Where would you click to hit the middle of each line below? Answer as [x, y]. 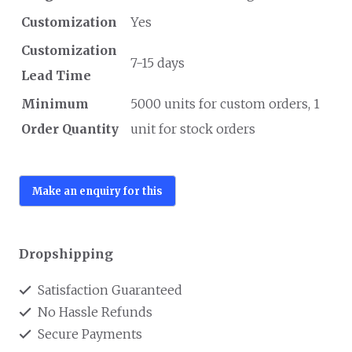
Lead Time [56, 75]
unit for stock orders [193, 129]
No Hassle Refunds [93, 312]
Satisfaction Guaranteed [108, 290]
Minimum [55, 104]
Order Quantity [70, 129]
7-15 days [158, 63]
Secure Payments [88, 334]
